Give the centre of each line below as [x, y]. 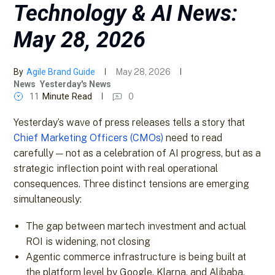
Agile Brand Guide [61, 72]
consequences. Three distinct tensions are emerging [132, 184]
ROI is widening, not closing [88, 242]
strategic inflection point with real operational [116, 168]
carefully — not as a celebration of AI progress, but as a [137, 153]
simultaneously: [48, 199]
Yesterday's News [76, 84]
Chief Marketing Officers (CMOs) [89, 137]
